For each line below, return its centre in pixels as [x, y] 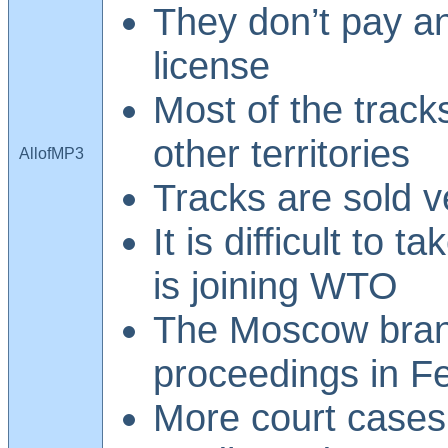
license [211, 65]
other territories [281, 153]
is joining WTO [275, 285]
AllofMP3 [51, 153]
